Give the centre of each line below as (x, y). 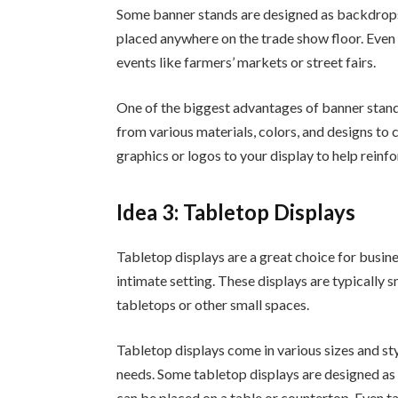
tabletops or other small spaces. (213, 304)
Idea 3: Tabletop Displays (236, 211)
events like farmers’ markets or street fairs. (247, 61)
